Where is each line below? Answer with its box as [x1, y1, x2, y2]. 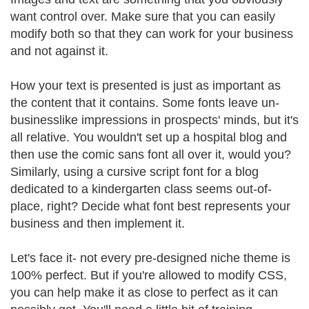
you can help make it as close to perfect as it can [10, 286, 278, 299]
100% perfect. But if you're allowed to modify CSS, [10, 268, 287, 282]
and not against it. [10, 44, 108, 58]
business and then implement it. [10, 217, 185, 230]
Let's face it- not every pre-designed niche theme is [10, 251, 290, 265]
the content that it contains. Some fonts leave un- [10, 96, 279, 110]
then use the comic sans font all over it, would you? [10, 148, 291, 161]
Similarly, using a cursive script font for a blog [10, 165, 259, 179]
